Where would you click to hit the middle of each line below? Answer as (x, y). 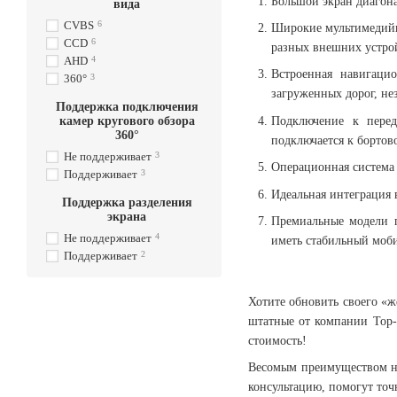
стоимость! (277, 340)
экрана (127, 217)
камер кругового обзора (127, 121)
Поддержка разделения (127, 202)
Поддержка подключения (127, 107)
